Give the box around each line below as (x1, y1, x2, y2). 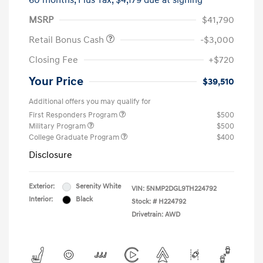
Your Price (29, 75, 83, 89)
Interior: (29, 195, 53, 204)
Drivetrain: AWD (131, 210, 180, 220)
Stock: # (131, 197, 157, 207)
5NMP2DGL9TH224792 (146, 184, 217, 194)
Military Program (29, 122, 87, 131)
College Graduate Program (29, 133, 121, 143)
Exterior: (29, 182, 55, 191)
